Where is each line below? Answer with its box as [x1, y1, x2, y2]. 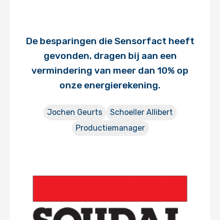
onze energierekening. [59, 80, 161, 91]
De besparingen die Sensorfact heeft [26, 35, 194, 47]
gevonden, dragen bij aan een [43, 50, 177, 61]
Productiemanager [75, 123, 145, 133]
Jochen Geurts [47, 108, 102, 117]
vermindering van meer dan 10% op [31, 65, 189, 76]
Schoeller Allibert [110, 108, 173, 117]
